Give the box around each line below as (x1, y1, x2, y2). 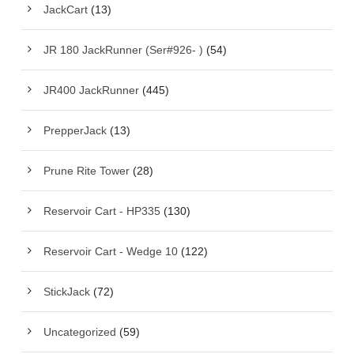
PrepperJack (43, 124, 107, 137)
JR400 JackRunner (43, 84, 139, 97)
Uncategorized (43, 326, 116, 339)
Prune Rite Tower (43, 164, 130, 178)
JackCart (43, 3, 88, 17)
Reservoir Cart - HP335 (43, 205, 160, 218)
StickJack (43, 285, 90, 299)
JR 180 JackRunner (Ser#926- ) (43, 43, 203, 57)
